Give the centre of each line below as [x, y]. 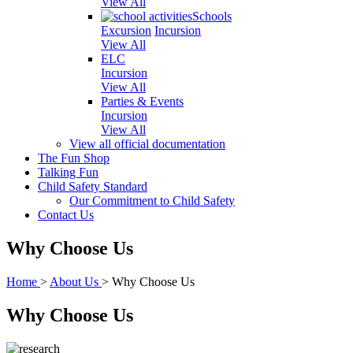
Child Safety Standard [93, 186]
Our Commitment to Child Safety [152, 201]
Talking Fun [68, 172]
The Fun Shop [74, 158]
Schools [212, 16]
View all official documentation [147, 144]
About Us [74, 281]
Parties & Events [142, 101]
